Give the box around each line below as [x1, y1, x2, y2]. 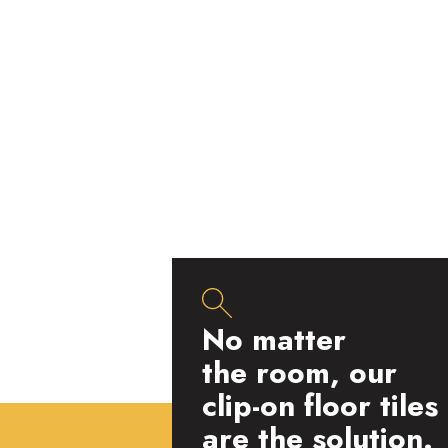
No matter [202, 318, 346, 361]
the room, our [202, 351, 397, 394]
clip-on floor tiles [202, 384, 438, 427]
